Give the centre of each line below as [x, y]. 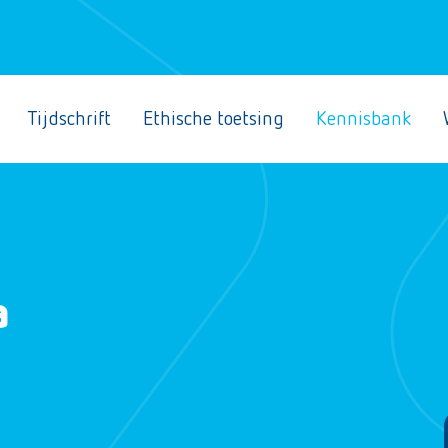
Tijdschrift [69, 119]
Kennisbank [363, 119]
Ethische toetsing [213, 119]
